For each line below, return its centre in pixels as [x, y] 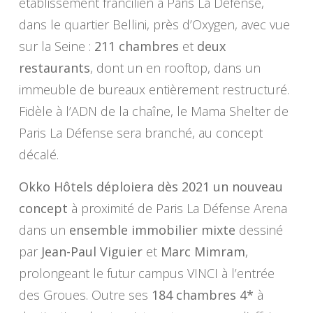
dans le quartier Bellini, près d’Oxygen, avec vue [154, 25]
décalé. [38, 155]
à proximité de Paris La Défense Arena [177, 209]
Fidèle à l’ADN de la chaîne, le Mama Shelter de [153, 111]
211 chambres [136, 46]
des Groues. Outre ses [85, 295]
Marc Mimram [203, 252]
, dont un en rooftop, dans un [175, 68]
